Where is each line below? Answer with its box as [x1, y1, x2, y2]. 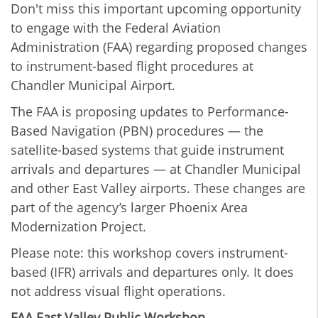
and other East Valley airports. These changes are [11, 179, 305, 197]
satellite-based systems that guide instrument [11, 141, 284, 158]
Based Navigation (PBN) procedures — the [11, 121, 263, 139]
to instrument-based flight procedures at [11, 57, 253, 75]
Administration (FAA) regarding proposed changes [11, 38, 307, 55]
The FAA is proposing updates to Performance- [11, 102, 289, 120]
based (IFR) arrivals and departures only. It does [11, 263, 294, 280]
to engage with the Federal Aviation [11, 18, 221, 36]
